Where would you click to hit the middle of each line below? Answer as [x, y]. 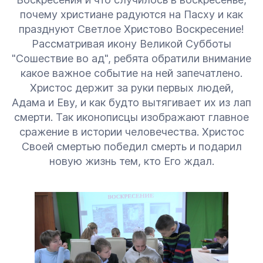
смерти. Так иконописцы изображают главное [131, 117]
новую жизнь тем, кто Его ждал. [131, 161]
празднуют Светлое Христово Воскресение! [131, 29]
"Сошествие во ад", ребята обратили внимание [131, 58]
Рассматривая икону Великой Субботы [131, 44]
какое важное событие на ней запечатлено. [131, 73]
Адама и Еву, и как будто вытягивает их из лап [131, 102]
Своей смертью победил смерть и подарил [131, 146]
